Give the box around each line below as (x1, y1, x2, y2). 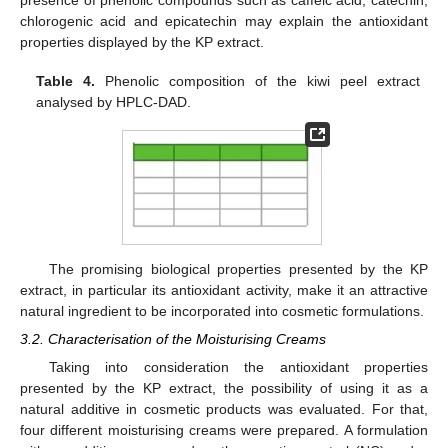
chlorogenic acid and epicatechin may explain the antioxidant (20, 13, 428, 30)
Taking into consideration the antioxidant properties (48, 358, 428, 375)
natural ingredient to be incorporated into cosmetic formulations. (20, 303, 424, 320)
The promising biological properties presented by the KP (48, 261, 428, 278)
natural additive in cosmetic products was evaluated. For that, (20, 400, 428, 417)
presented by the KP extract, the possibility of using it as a (20, 379, 428, 396)
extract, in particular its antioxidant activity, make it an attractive (20, 282, 428, 299)
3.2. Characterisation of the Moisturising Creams (20, 331, 326, 348)
